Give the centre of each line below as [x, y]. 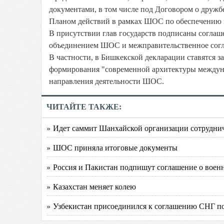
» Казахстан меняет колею [91, 186]
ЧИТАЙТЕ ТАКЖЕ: [84, 107]
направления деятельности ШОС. [106, 81]
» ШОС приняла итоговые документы [112, 147]
